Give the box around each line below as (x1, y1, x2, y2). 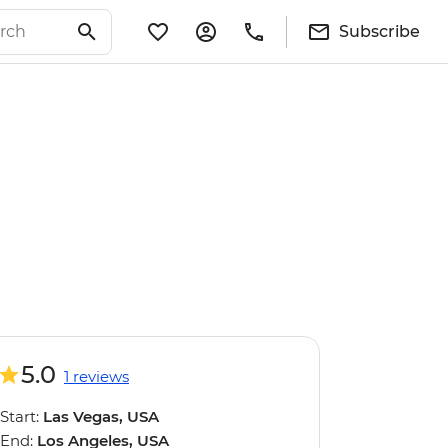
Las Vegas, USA (43, 407, 159, 426)
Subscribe (339, 21, 420, 41)
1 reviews (64, 367, 129, 386)
